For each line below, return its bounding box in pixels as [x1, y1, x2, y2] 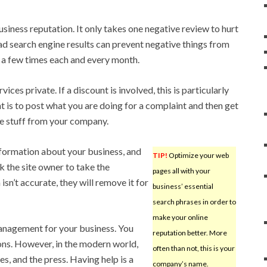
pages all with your [152, 166, 210, 175]
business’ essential [152, 181, 213, 191]
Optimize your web [167, 150, 229, 160]
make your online [152, 212, 208, 222]
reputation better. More [152, 228, 227, 237]
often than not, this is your [152, 243, 235, 253]
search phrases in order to [152, 197, 236, 206]
